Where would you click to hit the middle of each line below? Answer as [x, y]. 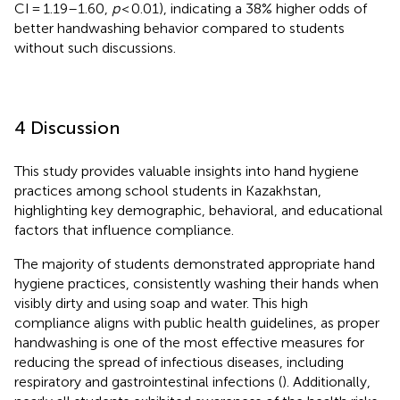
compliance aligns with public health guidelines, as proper [197, 322]
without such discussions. [95, 47]
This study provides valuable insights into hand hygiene [187, 171]
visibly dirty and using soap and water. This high [161, 303]
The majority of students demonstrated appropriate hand [195, 263]
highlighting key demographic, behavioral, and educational [199, 210]
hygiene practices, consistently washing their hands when [196, 283]
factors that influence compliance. [124, 229]
